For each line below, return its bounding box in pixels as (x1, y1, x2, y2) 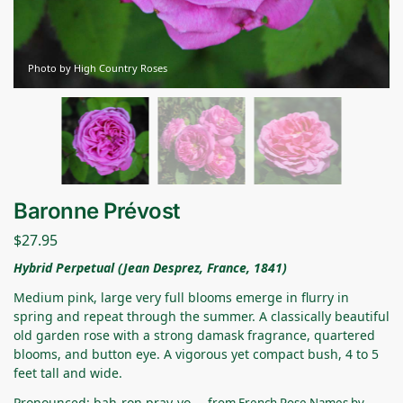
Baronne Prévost (13, 198, 180, 224)
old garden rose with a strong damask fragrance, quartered (13, 326, 375, 344)
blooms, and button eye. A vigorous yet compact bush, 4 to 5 (13, 345, 379, 363)
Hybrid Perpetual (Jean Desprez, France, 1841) (13, 258, 287, 276)
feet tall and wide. (13, 363, 122, 381)
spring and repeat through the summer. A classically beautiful (13, 307, 390, 325)
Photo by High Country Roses (28, 60, 167, 75)
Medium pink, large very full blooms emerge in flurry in (13, 288, 349, 306)
